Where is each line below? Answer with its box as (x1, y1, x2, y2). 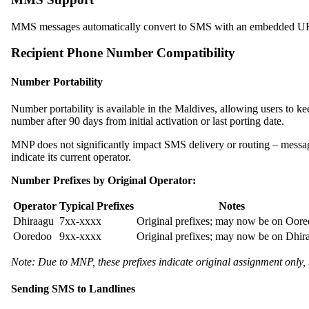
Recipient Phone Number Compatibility (11, 46, 235, 61)
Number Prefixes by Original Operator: (11, 174, 196, 186)
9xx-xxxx (59, 230, 101, 242)
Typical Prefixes (59, 199, 134, 212)
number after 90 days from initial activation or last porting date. (11, 114, 284, 127)
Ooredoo (13, 230, 52, 242)
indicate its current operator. (11, 150, 131, 163)
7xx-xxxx (59, 215, 101, 227)
